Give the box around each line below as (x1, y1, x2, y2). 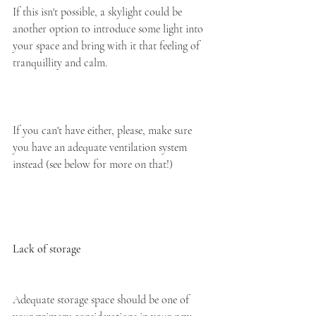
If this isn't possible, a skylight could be (13, 5, 185, 20)
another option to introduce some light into (13, 22, 206, 37)
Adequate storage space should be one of (13, 293, 192, 308)
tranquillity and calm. (13, 56, 110, 71)
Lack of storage (13, 242, 81, 257)
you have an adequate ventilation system (13, 140, 190, 155)
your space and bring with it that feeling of (13, 39, 202, 54)
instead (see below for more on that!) (13, 157, 173, 172)
